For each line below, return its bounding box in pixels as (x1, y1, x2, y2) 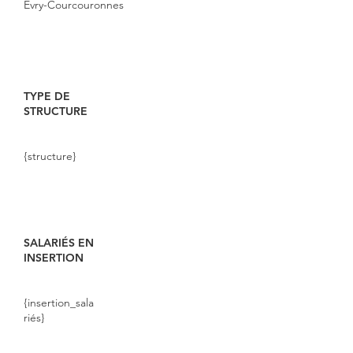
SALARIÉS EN (24, 236, 94, 250)
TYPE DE (24, 89, 70, 103)
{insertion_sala (24, 295, 94, 310)
